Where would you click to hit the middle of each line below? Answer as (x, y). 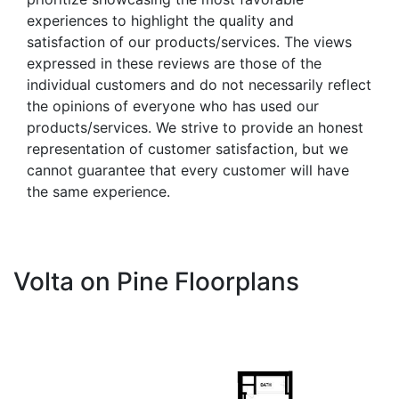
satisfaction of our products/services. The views (189, 41)
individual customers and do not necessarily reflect (199, 84)
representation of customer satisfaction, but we (187, 148)
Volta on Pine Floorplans (156, 281)
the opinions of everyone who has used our (173, 106)
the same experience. (98, 191)
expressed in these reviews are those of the (174, 63)
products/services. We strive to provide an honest (195, 127)
